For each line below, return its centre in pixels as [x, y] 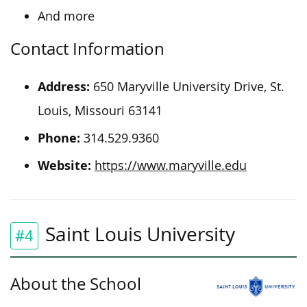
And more [66, 16]
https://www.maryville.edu [171, 165]
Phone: [59, 138]
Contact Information [87, 48]
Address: [64, 86]
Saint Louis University [140, 234]
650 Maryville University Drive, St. [187, 86]
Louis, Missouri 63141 [100, 110]
